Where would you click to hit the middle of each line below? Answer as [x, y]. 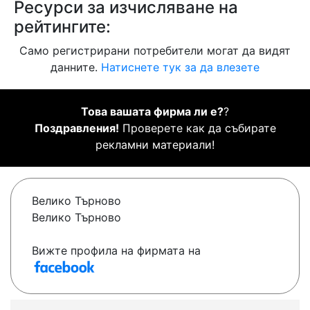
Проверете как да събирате [197, 128]
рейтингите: [62, 27]
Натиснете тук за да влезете [180, 67]
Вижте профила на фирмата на [116, 251]
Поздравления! [76, 128]
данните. [76, 67]
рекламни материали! [155, 145]
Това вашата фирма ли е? [152, 112]
